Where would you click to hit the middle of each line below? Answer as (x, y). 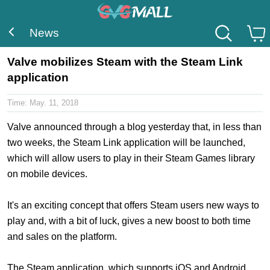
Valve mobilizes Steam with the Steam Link (125, 62)
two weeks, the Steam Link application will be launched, (126, 143)
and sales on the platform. (62, 237)
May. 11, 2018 (54, 103)
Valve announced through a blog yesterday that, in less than (134, 127)
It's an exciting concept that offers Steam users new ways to (133, 206)
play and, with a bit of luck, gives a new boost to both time (129, 221)
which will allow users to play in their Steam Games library (131, 159)
